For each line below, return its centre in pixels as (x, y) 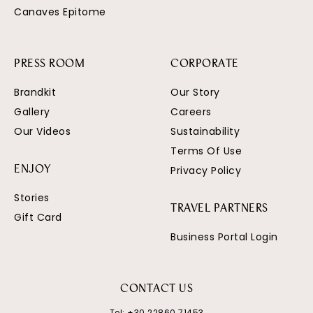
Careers (191, 111)
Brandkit (35, 92)
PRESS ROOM (49, 64)
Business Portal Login (224, 236)
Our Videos (42, 131)
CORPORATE (205, 64)
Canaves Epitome (60, 12)
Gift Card (38, 217)
